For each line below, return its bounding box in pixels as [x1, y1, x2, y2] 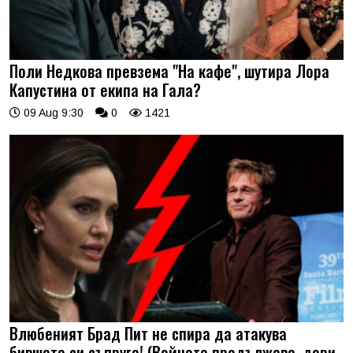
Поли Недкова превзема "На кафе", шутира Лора [9, 58, 329, 83]
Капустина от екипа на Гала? [9, 77, 201, 102]
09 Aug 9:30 [20, 106, 84, 119]
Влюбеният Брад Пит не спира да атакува [9, 321, 287, 345]
